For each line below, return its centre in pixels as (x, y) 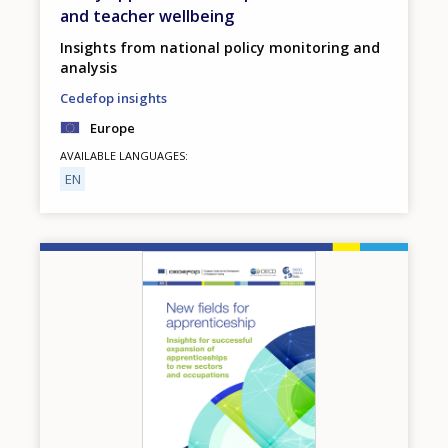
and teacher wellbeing (147, 15)
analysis (88, 67)
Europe (112, 127)
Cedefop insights (113, 97)
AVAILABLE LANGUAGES (122, 155)
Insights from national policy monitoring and (220, 47)
